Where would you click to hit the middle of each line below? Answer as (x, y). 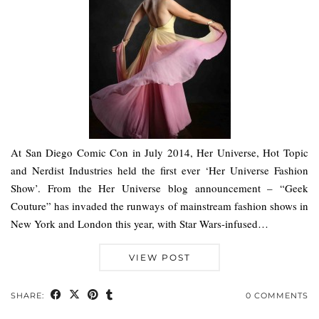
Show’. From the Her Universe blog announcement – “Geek (159, 188)
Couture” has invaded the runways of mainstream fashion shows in (159, 205)
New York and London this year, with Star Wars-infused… (140, 223)
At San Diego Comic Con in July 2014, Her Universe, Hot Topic (159, 152)
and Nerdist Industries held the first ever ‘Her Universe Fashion (159, 170)
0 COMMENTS (277, 295)
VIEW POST (159, 257)
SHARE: (29, 295)
